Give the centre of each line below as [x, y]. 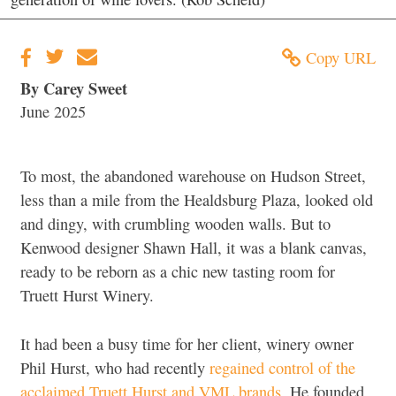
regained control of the [282, 367]
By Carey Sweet [74, 88]
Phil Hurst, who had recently [115, 367]
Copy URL [341, 57]
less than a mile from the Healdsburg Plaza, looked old [197, 200]
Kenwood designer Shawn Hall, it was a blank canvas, [194, 248]
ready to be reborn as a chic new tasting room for [178, 272]
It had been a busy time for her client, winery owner [187, 343]
